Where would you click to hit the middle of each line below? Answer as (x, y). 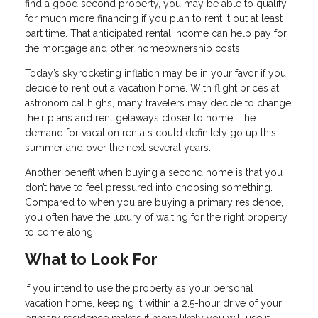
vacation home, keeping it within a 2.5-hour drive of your (153, 303)
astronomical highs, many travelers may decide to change (158, 103)
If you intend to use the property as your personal (139, 289)
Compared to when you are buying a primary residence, (154, 203)
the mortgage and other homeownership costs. (133, 49)
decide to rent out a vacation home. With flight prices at (152, 88)
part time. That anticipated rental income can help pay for (156, 34)
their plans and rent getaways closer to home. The (140, 118)
